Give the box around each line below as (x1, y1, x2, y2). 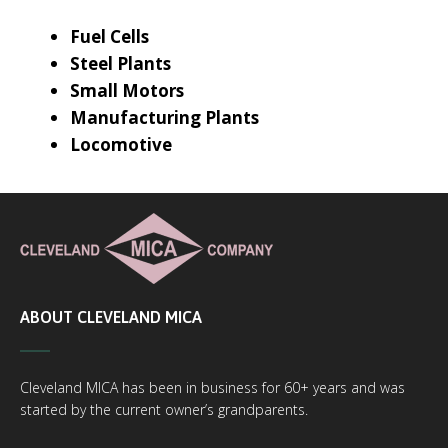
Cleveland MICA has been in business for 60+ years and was (20, 378, 405, 397)
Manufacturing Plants (70, 106, 259, 129)
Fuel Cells (70, 25, 149, 48)
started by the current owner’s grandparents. (20, 400, 308, 419)
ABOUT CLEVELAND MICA (20, 308, 202, 326)
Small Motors (70, 79, 184, 102)
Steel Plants (70, 52, 171, 75)
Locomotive (70, 133, 172, 156)
